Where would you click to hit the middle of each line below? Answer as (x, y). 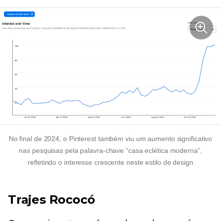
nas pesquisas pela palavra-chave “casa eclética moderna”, (110, 151)
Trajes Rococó (52, 200)
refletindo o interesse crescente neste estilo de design (110, 163)
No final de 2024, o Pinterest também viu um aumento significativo (110, 139)
